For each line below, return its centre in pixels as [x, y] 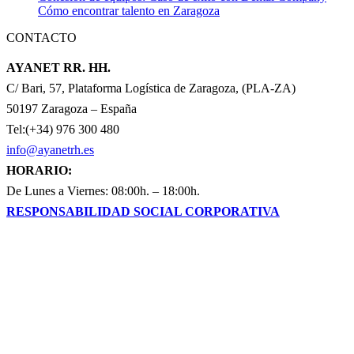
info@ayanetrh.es [50, 150]
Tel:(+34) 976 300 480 [63, 130]
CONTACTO [41, 38]
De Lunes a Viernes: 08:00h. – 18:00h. [103, 191]
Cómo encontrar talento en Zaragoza [129, 11]
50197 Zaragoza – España [72, 109]
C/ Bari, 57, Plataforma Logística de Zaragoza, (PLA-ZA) [151, 88]
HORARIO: [39, 171]
